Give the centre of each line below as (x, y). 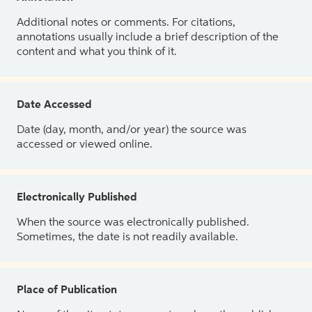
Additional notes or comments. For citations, (126, 23)
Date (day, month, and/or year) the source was (132, 130)
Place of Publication (67, 290)
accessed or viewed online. (85, 145)
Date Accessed (54, 105)
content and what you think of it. (97, 52)
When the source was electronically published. (133, 223)
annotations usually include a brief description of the (148, 37)
